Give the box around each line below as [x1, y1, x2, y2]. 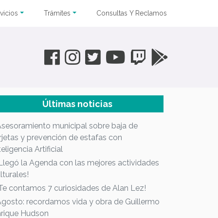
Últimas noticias [42, 99, 113, 109]
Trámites [44, 9, 71, 17]
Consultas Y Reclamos [96, 9, 167, 17]
